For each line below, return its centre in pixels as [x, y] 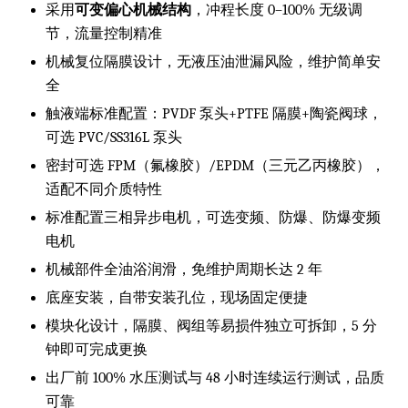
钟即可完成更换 [97, 349]
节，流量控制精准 [104, 33]
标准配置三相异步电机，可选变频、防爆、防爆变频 [213, 217]
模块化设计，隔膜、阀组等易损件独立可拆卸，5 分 [211, 326]
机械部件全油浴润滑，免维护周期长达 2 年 [184, 269]
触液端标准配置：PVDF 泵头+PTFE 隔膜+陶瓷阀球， [214, 113]
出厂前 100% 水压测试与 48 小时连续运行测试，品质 [215, 377]
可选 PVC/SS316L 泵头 [114, 137]
